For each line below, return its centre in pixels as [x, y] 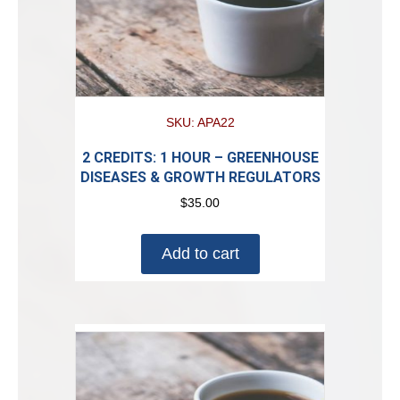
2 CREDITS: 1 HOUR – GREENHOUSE [200, 157]
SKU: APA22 [200, 122]
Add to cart [200, 253]
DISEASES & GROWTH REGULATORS [200, 177]
